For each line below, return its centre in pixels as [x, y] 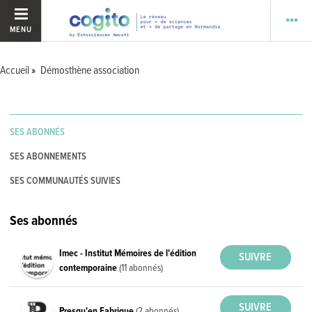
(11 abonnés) [141, 268]
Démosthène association [90, 71]
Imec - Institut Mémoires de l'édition [128, 253]
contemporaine [89, 268]
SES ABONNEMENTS [48, 157]
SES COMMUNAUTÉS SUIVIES [65, 181]
